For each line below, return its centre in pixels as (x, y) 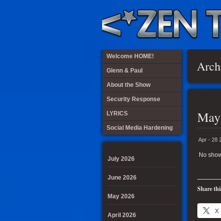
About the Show (129, 85)
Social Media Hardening (140, 128)
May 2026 (121, 196)
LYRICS (117, 113)
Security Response (133, 99)
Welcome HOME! (130, 56)
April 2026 (122, 215)
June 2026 (122, 178)
